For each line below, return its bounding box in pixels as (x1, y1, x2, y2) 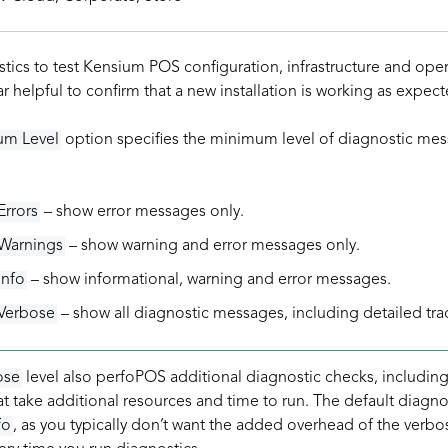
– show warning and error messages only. (64, 238, 360, 254)
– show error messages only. (39, 204, 244, 220)
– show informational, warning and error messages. (26, 272, 391, 288)
